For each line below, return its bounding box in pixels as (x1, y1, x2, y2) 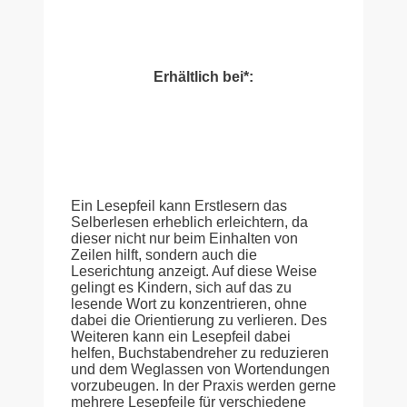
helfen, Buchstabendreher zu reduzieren (71, 344, 329, 361)
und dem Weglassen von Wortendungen (71, 361, 330, 377)
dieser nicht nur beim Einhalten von (71, 230, 298, 246)
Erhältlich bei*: (154, 68, 253, 84)
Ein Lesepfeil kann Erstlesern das (71, 197, 287, 213)
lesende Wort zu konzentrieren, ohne (71, 295, 307, 312)
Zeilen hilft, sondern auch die (71, 246, 257, 263)
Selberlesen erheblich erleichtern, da (71, 213, 308, 230)
